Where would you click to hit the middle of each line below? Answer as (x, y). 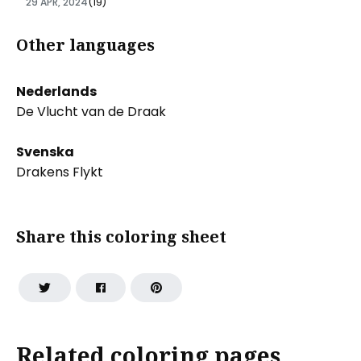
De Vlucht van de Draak (91, 111)
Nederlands (56, 91)
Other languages (85, 44)
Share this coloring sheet (121, 236)
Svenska (45, 151)
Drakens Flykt (60, 172)
